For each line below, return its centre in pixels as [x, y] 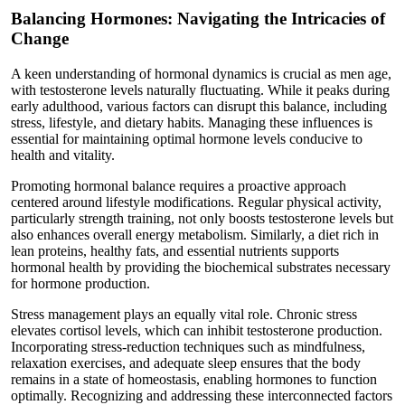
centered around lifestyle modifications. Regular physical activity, [196, 202]
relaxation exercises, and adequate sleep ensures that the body [186, 363]
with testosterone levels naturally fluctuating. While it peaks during [200, 90]
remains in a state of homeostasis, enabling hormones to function [194, 380]
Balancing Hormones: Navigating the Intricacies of [198, 19]
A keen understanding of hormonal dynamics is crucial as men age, [201, 74]
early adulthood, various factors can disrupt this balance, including [199, 107]
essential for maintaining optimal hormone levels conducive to [187, 139]
